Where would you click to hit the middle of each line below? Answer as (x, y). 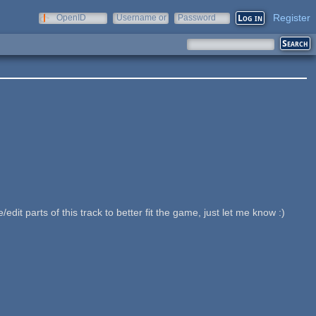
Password (197, 18)
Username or (141, 18)
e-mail (128, 28)
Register (292, 18)
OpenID (71, 18)
